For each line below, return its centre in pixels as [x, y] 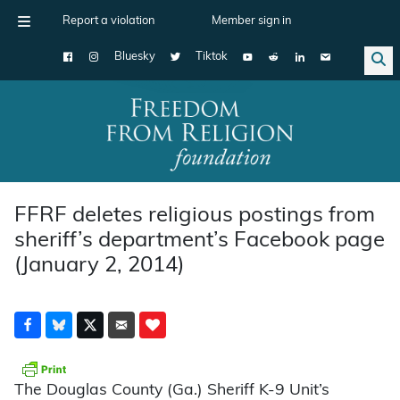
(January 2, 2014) [100, 266]
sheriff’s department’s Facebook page [200, 241]
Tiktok [212, 57]
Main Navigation [79, 145]
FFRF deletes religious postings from [195, 216]
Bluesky [135, 57]
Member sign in [251, 21]
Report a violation [108, 21]
